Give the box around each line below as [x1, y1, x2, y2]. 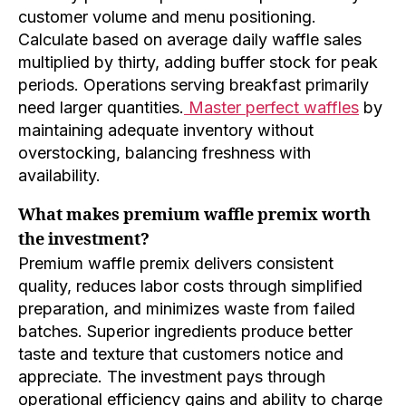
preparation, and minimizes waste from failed [18, 299, 355, 319]
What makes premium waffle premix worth [18, 205, 371, 227]
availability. [18, 166, 101, 186]
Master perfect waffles [184, 98, 359, 118]
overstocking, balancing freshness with [18, 143, 311, 163]
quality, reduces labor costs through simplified [18, 276, 362, 296]
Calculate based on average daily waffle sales [18, 30, 362, 50]
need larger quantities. [18, 98, 184, 118]
